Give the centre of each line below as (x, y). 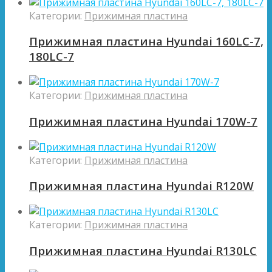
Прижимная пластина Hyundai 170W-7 (143, 121)
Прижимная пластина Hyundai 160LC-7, (146, 41)
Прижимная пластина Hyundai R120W (141, 186)
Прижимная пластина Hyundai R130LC (143, 250)
